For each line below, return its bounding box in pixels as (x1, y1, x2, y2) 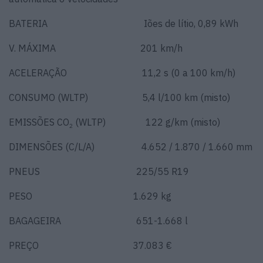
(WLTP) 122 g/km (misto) (73, 116, 220, 128)
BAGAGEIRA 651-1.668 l (9, 214, 188, 227)
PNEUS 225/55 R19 (9, 165, 189, 177)
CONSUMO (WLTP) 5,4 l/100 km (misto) (9, 91, 230, 103)
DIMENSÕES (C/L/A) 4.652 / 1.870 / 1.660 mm (9, 140, 252, 153)
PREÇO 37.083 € (9, 239, 172, 251)
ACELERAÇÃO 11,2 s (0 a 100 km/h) (9, 66, 235, 79)
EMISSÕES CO (9, 116, 69, 128)
